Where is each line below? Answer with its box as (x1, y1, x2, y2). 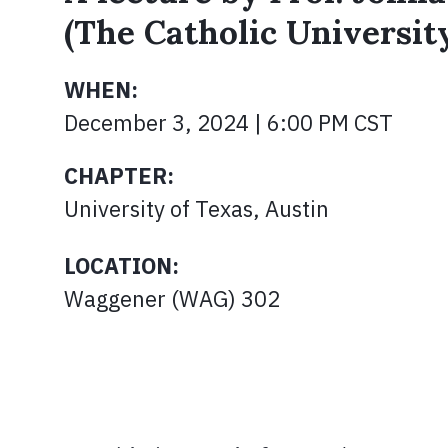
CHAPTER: (64, 161, 174, 190)
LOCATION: (64, 251, 179, 280)
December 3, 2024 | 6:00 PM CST (64, 108, 393, 137)
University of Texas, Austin (64, 194, 329, 223)
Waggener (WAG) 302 (64, 284, 280, 313)
